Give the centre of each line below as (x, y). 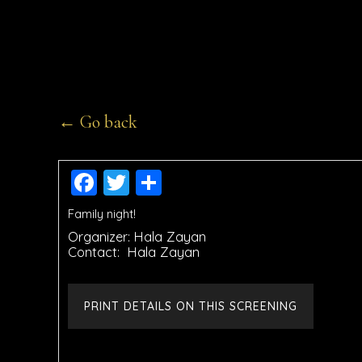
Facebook (158, 183)
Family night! (102, 214)
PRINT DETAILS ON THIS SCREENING (191, 307)
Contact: (96, 252)
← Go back (98, 122)
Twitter (170, 183)
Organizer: (99, 237)
